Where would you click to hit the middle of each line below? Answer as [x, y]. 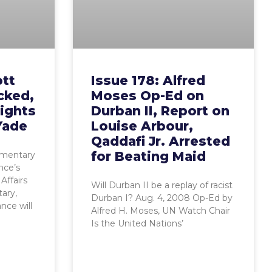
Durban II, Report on [160, 111]
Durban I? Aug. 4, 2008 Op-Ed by [161, 198]
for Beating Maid [148, 156]
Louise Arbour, [142, 126]
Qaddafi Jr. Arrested [160, 141]
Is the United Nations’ [137, 223]
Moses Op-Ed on [147, 96]
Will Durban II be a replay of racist [161, 185]
